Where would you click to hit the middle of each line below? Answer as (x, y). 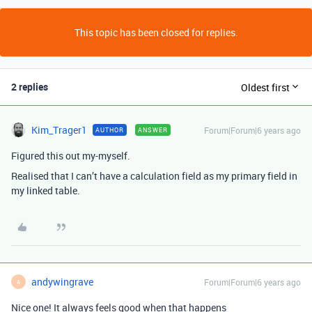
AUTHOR (110, 130)
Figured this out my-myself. (71, 156)
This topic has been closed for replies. (156, 32)
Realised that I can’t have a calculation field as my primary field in (154, 176)
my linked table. (46, 190)
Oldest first (265, 87)
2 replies (30, 87)
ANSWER (153, 130)
